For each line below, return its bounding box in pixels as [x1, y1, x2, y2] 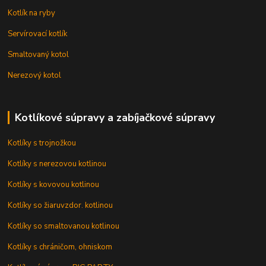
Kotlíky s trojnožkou [8, 138, 77, 149]
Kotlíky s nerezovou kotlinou [8, 159, 107, 170]
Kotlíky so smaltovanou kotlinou [8, 221, 120, 232]
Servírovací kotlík [8, 28, 68, 40]
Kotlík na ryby [8, 8, 56, 19]
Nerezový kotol [8, 70, 62, 81]
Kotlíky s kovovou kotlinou [8, 179, 100, 191]
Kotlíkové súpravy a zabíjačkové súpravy [14, 110, 215, 125]
